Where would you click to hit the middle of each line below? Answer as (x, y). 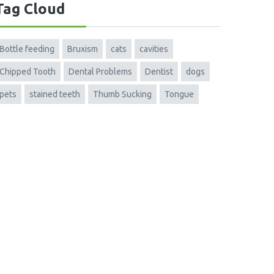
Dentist (159, 72)
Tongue (179, 94)
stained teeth (55, 94)
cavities (154, 49)
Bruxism (83, 49)
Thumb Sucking (122, 94)
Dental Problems (100, 72)
